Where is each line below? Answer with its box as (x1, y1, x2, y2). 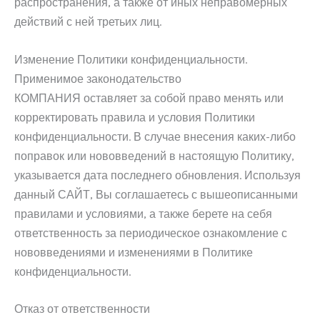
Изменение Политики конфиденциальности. (14, 52, 247, 66)
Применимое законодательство (14, 71, 181, 86)
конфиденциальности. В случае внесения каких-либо (14, 129, 296, 144)
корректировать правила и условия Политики (14, 110, 255, 124)
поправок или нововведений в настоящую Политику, (14, 149, 294, 163)
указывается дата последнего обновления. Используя (14, 168, 301, 182)
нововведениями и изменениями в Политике (14, 245, 253, 259)
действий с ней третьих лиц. (14, 15, 161, 29)
